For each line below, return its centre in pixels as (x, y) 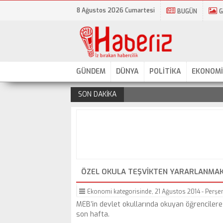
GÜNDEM (91, 71)
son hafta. (93, 214)
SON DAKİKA (97, 94)
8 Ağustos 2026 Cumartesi (116, 10)
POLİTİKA (165, 71)
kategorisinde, (133, 192)
